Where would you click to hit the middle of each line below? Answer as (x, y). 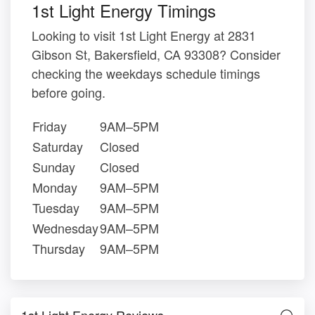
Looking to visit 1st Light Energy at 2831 (144, 35)
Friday (50, 126)
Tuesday (56, 207)
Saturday (58, 146)
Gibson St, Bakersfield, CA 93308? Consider (156, 54)
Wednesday (65, 227)
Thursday (59, 248)
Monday (55, 187)
